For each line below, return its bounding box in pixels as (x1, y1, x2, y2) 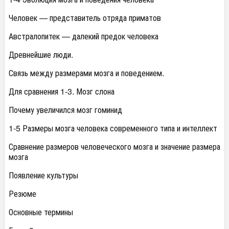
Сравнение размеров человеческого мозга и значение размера (9, 141, 220, 152)
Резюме (9, 188, 36, 199)
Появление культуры (9, 169, 78, 181)
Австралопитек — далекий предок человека (9, 30, 158, 42)
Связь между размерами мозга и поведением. (9, 67, 164, 79)
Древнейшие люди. (9, 49, 73, 60)
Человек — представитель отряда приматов (9, 12, 161, 24)
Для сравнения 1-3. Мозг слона (9, 85, 114, 97)
